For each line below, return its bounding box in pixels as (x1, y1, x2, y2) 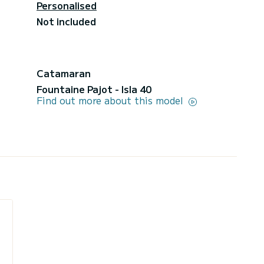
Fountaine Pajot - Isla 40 (37, 81, 151, 96)
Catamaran (37, 65, 91, 80)
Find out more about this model (37, 93, 186, 107)
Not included (37, 14, 96, 28)
